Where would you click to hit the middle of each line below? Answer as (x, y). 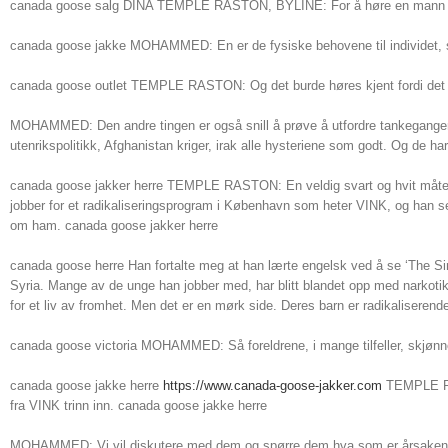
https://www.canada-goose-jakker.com (272, 385)
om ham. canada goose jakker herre (114, 225)
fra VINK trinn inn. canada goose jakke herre (138, 405)
